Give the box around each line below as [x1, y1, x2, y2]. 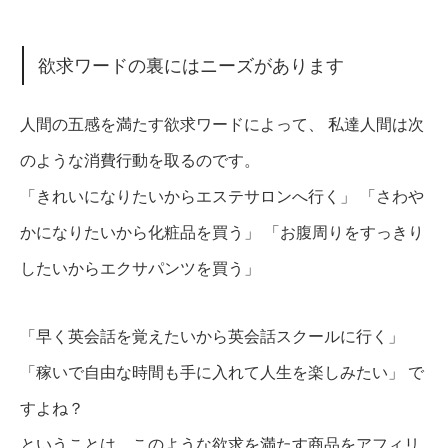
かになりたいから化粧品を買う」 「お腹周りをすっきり [20, 223, 424, 241]
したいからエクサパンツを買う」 [20, 259, 260, 277]
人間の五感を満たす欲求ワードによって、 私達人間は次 [20, 115, 424, 133]
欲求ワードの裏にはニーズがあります [38, 55, 345, 76]
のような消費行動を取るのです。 [20, 151, 260, 169]
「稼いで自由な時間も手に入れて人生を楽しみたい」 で [20, 363, 424, 381]
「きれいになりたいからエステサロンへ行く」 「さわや [20, 187, 424, 205]
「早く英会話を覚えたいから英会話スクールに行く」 [20, 327, 404, 345]
